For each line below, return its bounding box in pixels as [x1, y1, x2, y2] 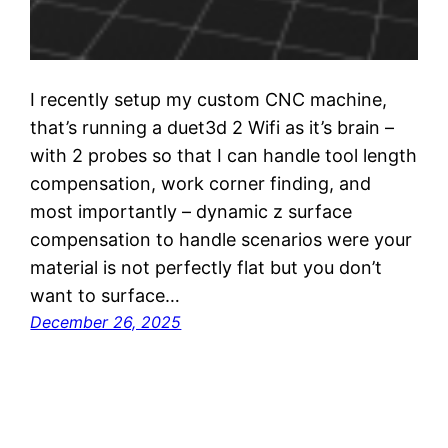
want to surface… [30, 284, 181, 306]
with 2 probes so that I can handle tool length [30, 144, 418, 166]
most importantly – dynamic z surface [30, 200, 353, 222]
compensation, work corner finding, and [30, 172, 372, 194]
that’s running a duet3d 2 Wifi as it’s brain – [30, 116, 395, 138]
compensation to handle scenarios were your [30, 228, 413, 250]
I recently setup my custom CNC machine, [30, 88, 388, 110]
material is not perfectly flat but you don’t [30, 256, 383, 278]
